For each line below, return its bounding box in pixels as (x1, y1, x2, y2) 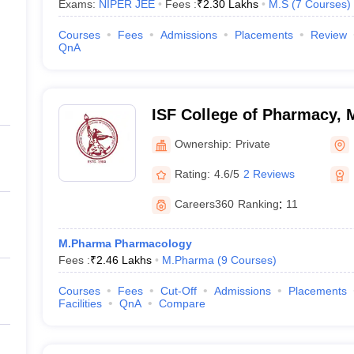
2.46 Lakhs (96, 254, 152, 266)
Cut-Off (160, 284, 197, 297)
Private (235, 137, 270, 150)
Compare (158, 297, 205, 310)
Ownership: (174, 137, 232, 150)
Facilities (58, 297, 102, 310)
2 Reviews (243, 167, 295, 180)
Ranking (237, 198, 279, 210)
